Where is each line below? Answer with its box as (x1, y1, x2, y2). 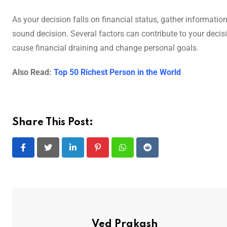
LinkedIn (72, 148, 103, 159)
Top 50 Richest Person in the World (54, 67, 181, 78)
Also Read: (12, 67, 54, 78)
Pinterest (97, 148, 129, 159)
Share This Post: (12, 118, 93, 128)
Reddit (146, 148, 170, 159)
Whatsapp (122, 148, 159, 159)
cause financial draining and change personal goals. (12, 43, 199, 53)
